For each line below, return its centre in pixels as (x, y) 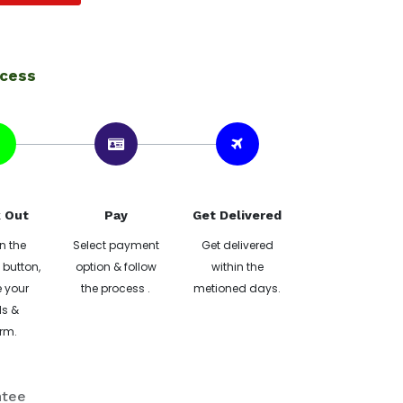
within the (237, 267)
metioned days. (237, 288)
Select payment (116, 245)
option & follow (116, 267)
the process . (116, 288)
